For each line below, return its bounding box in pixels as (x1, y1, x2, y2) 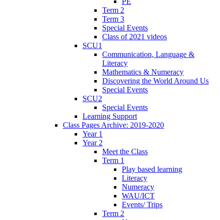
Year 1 (82, 129, 103, 138)
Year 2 (82, 138, 103, 147)
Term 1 (102, 156, 124, 165)
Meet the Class (102, 147, 148, 156)
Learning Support (82, 111, 137, 120)
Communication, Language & (102, 50, 194, 58)
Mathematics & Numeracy (102, 67, 184, 76)
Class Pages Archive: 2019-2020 (63, 120, 164, 129)
